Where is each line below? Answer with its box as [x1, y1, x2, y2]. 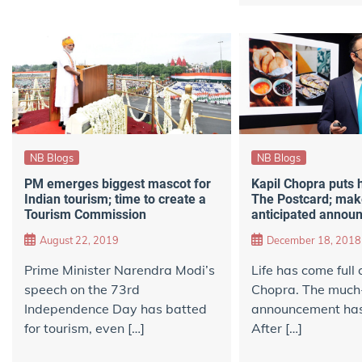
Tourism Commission [24, 206, 146, 222]
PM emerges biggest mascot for [24, 175, 211, 192]
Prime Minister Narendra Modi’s [24, 262, 215, 279]
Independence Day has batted [24, 301, 207, 318]
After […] [250, 320, 302, 337]
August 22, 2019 [40, 234, 119, 247]
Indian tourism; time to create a [24, 191, 206, 207]
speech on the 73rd [24, 281, 140, 298]
